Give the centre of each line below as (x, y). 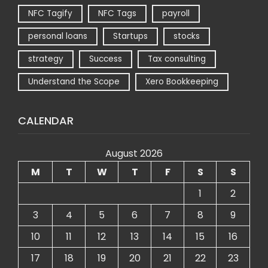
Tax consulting (177, 59)
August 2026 (134, 154)
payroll (176, 14)
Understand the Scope (74, 82)
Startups (130, 36)
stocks (187, 36)
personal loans (58, 36)
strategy (46, 59)
